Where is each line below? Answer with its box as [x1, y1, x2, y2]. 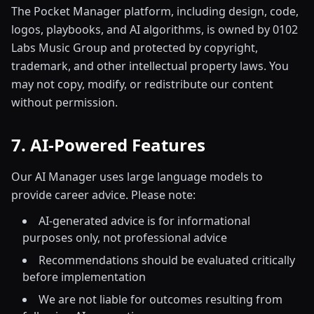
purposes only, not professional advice [22, 230, 227, 245]
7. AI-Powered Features [11, 133, 205, 156]
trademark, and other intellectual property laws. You [11, 58, 289, 74]
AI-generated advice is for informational [39, 213, 250, 228]
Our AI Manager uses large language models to [11, 169, 263, 184]
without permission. [11, 95, 118, 110]
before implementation [22, 269, 146, 285]
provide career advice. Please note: [11, 187, 196, 203]
